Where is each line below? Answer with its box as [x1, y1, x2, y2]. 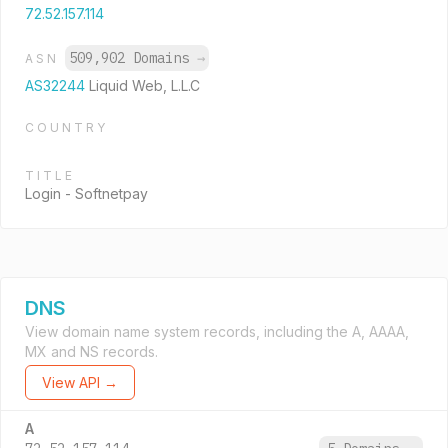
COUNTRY [25, 120, 108, 135]
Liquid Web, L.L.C [89, 77, 200, 94]
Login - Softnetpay [25, 185, 148, 202]
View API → [42, 374, 118, 391]
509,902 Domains [69, 49, 197, 67]
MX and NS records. [25, 343, 158, 360]
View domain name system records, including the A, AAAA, [25, 323, 409, 340]
